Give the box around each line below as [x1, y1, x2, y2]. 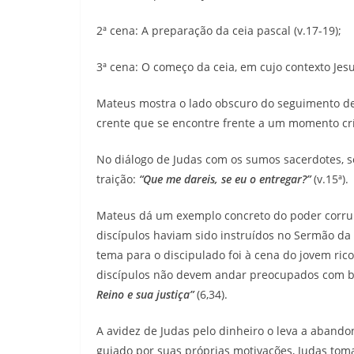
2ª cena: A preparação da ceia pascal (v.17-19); [96, 22, 341, 38]
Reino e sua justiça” [96, 286, 194, 302]
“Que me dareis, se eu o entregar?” [139, 171, 311, 186]
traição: [96, 171, 139, 186]
